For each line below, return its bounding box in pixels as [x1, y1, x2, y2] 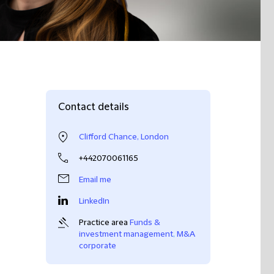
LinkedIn [79, 196, 109, 206]
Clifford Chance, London [79, 132, 169, 142]
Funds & [130, 218, 160, 228]
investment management [79, 229, 173, 239]
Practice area [79, 218, 128, 228]
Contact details [58, 102, 129, 113]
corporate [79, 241, 116, 251]
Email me [79, 175, 111, 185]
